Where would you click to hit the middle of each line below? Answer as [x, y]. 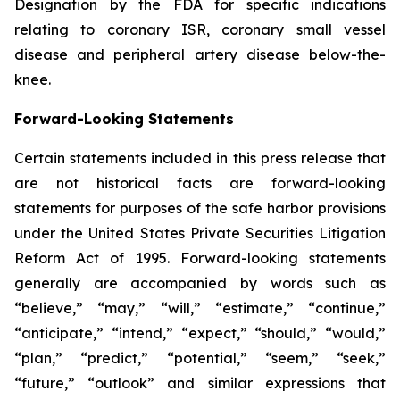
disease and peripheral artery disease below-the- [200, 54]
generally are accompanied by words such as [200, 283]
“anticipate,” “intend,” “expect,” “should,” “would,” [200, 333]
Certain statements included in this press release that [200, 158]
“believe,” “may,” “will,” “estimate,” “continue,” [200, 308]
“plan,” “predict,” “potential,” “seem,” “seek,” [200, 358]
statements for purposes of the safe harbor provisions [200, 208]
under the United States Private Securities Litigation [200, 233]
